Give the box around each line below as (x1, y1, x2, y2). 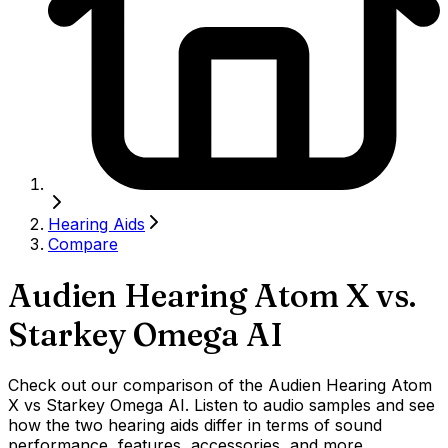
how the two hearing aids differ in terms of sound (8, 415, 382, 436)
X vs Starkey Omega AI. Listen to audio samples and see (8, 395, 435, 416)
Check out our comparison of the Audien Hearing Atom (8, 375, 432, 396)
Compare (48, 234, 118, 255)
